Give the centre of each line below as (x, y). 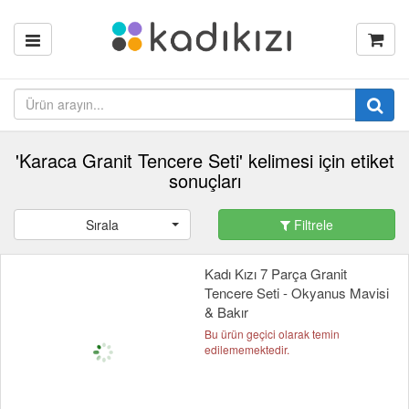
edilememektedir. (247, 349)
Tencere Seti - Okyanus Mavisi (297, 293)
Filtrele (312, 225)
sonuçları (204, 180)
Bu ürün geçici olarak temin (272, 334)
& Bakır (226, 312)
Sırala (102, 225)
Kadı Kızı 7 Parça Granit (276, 273)
